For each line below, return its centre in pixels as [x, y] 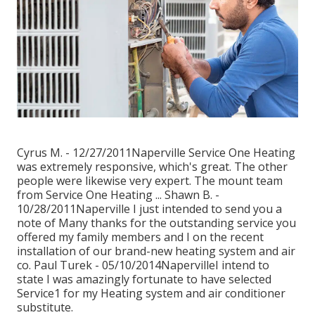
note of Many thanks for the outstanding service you [156, 223]
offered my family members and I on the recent [140, 237]
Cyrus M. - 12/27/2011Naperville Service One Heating [156, 152]
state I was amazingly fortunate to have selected [144, 279]
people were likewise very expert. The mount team [150, 180]
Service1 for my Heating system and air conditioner [151, 293]
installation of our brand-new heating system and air [156, 251]
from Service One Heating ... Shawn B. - [118, 194]
